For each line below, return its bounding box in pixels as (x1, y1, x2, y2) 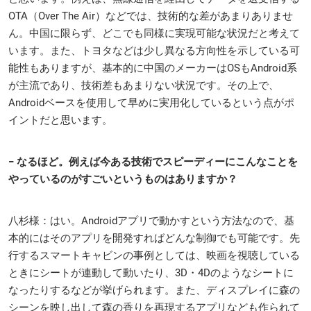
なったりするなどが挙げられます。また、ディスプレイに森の (8, 283, 300, 296)
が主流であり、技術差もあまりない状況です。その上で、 (8, 78, 279, 92)
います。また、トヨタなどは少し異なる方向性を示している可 (8, 44, 300, 57)
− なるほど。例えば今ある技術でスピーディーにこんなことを (8, 155, 298, 168)
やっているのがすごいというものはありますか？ (8, 172, 237, 185)
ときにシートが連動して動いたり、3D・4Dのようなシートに (8, 266, 294, 279)
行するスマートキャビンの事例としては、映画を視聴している (8, 249, 300, 262)
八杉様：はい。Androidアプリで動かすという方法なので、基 (8, 214, 294, 227)
